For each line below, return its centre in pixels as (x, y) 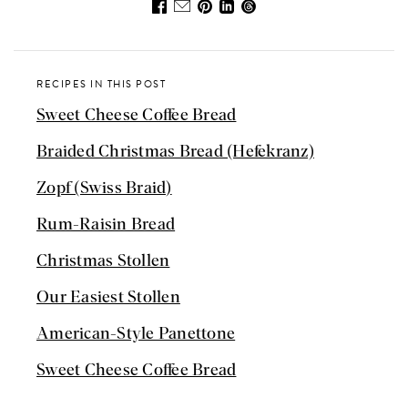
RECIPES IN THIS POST (102, 84)
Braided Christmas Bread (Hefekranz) (175, 152)
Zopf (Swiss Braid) (104, 188)
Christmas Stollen (103, 261)
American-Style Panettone (136, 334)
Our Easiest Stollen (108, 297)
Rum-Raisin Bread (106, 224)
